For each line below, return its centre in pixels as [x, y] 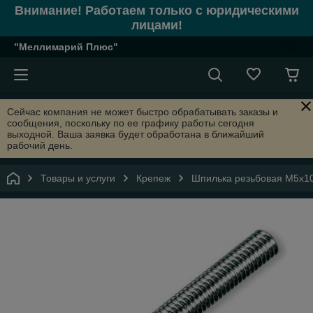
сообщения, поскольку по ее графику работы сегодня [131, 123]
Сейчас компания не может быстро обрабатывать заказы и [143, 112]
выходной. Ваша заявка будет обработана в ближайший [136, 134]
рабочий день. [40, 145]
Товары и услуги [78, 178]
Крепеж [153, 178]
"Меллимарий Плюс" [66, 47]
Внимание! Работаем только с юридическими [156, 10]
